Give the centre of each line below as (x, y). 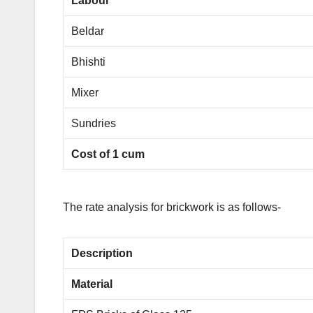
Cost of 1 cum (108, 154)
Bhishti (89, 62)
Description (102, 254)
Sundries (94, 124)
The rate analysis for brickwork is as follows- (172, 208)
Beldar (88, 31)
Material (92, 284)
